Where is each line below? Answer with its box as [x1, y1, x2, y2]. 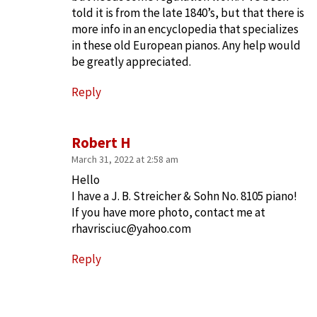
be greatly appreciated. [71, 54, 191, 70]
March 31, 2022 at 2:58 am [71, 153, 178, 166]
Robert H [71, 134, 131, 153]
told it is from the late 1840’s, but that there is [71, 5, 304, 21]
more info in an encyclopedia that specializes [71, 21, 299, 38]
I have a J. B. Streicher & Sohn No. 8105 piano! [71, 188, 297, 204]
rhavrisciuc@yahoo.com [71, 221, 191, 237]
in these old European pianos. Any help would [71, 38, 301, 54]
